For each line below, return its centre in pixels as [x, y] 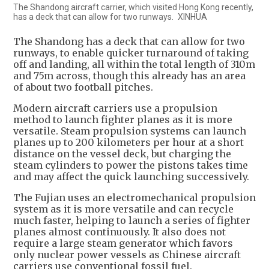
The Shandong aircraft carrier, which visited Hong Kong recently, [133, 7]
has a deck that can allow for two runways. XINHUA [110, 17]
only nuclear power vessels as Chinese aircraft [127, 254]
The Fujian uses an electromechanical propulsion [134, 197]
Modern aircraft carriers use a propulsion [115, 108]
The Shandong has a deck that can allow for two [129, 41]
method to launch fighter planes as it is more [123, 119]
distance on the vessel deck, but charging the [122, 153]
